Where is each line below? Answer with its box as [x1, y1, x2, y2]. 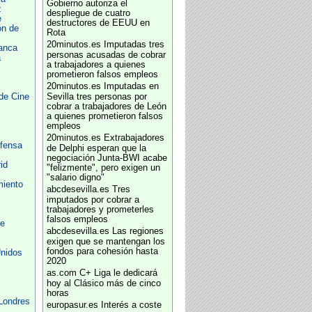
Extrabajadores [103, 133, 164, 143]
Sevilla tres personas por [46, 92, 147, 102]
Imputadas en [103, 81, 159, 91]
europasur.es [46, 300, 98, 310]
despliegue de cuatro [46, 8, 130, 18]
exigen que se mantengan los [46, 237, 165, 247]
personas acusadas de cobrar [46, 50, 166, 60]
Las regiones [111, 226, 164, 236]
